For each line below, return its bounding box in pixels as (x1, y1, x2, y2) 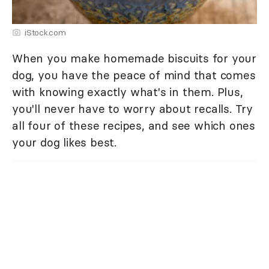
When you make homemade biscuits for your (12, 51, 256, 66)
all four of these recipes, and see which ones (12, 118, 255, 133)
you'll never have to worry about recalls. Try (12, 101, 253, 116)
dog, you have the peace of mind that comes (12, 68, 256, 83)
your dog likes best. (12, 135, 117, 150)
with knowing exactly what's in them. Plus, (12, 85, 243, 100)
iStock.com (25, 27, 66, 38)
